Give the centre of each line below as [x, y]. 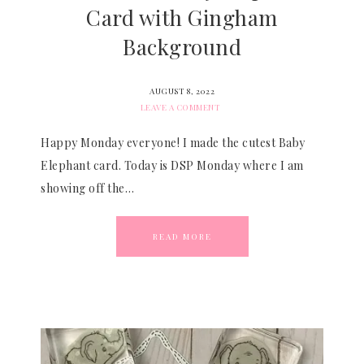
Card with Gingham [182, 17]
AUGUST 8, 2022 [182, 91]
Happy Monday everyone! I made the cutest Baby [173, 143]
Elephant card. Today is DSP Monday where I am [172, 165]
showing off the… [87, 188]
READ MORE [182, 236]
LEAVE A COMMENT [180, 107]
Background [182, 47]
